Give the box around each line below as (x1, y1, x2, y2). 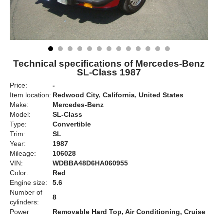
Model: (10, 110, 31, 118)
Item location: (10, 91, 51, 99)
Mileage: (10, 149, 36, 157)
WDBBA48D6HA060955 (53, 159, 128, 167)
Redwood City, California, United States (53, 91, 183, 99)
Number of (10, 188, 42, 196)
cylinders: (10, 198, 39, 206)
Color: (10, 169, 28, 177)
